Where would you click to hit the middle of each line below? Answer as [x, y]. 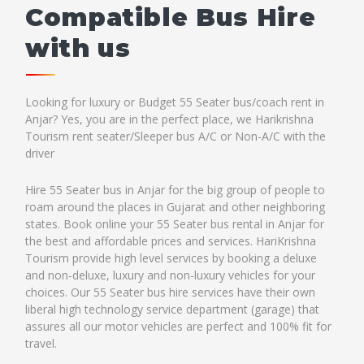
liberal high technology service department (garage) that [172, 310]
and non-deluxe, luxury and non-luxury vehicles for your [170, 275]
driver [40, 154]
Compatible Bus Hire [171, 17]
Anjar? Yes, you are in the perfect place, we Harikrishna [169, 119]
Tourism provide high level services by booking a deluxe [171, 258]
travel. [41, 344]
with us [78, 48]
